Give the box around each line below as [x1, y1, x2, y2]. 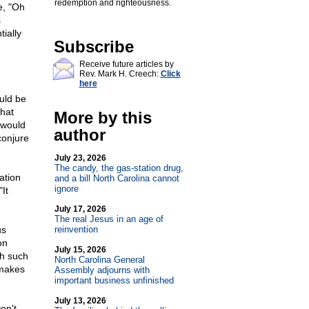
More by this [53, 108, 152, 127]
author [53, 126, 106, 144]
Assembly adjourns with [54, 265, 150, 275]
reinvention [54, 224, 98, 235]
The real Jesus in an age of [54, 214, 163, 224]
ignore [54, 183, 79, 194]
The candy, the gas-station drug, [54, 163, 183, 173]
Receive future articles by [79, 59, 174, 69]
